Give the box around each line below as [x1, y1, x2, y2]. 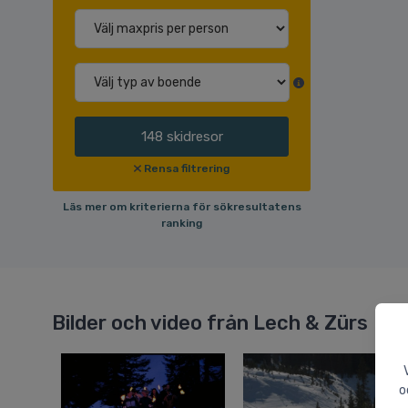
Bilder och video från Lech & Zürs [52, 311, 368, 336]
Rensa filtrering [143, 162, 229, 176]
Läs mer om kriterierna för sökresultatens [62, 200, 301, 214]
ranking [161, 217, 202, 230]
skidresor [166, 128, 223, 146]
